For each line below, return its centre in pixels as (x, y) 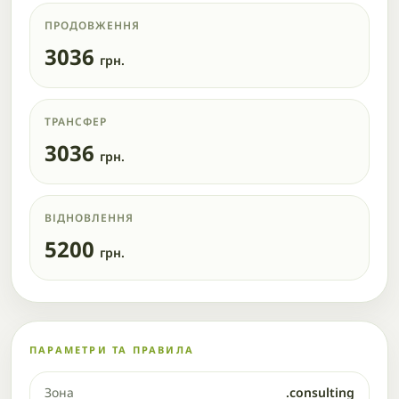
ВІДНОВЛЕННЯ (89, 218)
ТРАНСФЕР (76, 122)
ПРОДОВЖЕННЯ (92, 25)
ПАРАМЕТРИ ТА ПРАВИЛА (112, 350)
